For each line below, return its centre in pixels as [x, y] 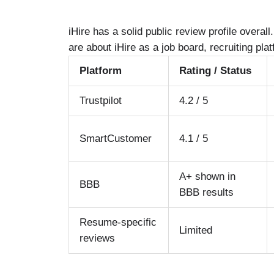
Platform [101, 70]
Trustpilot [101, 100]
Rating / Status [215, 70]
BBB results [206, 192]
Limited [196, 230]
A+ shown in [207, 176]
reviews [97, 238]
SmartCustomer [116, 138]
